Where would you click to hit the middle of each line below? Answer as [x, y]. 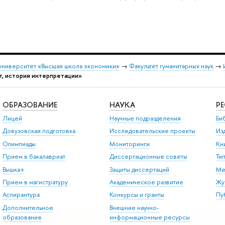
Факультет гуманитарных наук [171, 66]
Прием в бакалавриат [34, 157]
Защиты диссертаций [139, 169]
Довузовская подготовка [39, 131]
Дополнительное [28, 207]
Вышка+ [13, 169]
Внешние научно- [134, 207]
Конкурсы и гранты [137, 195]
